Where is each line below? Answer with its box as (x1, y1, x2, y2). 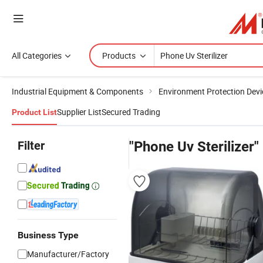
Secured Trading (102, 106, 160, 117)
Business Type (18, 230, 79, 241)
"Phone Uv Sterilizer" (129, 139, 259, 155)
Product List (12, 107, 57, 117)
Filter (18, 139, 45, 153)
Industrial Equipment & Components (12, 86, 143, 97)
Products (102, 50, 136, 61)
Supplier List (57, 106, 102, 117)
